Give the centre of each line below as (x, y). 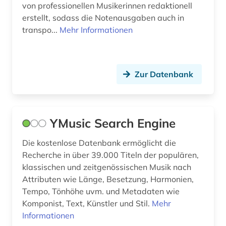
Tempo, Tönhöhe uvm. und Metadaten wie (101, 191)
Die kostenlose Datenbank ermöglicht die (99, 143)
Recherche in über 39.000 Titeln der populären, (110, 155)
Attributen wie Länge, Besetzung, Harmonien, (108, 179)
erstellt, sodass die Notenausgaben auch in (103, 18)
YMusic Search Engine (113, 123)
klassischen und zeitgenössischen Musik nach (107, 167)
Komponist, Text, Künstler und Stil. (87, 204)
